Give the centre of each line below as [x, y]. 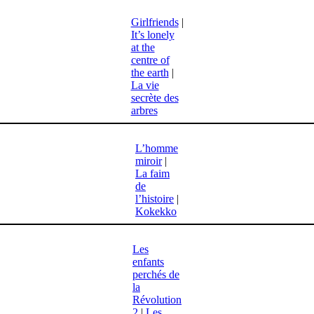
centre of [150, 60]
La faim [152, 174]
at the [143, 48]
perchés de [156, 275]
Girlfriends [155, 22]
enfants [148, 262]
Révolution [157, 300]
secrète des [155, 98]
